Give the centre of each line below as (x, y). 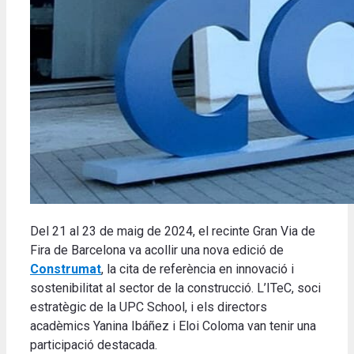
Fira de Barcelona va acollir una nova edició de (157, 250)
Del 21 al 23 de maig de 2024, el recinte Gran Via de (173, 232)
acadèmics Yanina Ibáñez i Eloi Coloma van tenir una (173, 326)
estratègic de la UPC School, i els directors (149, 307)
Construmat (66, 269)
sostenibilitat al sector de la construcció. (142, 288)
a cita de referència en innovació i (202, 269)
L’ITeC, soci (289, 288)
